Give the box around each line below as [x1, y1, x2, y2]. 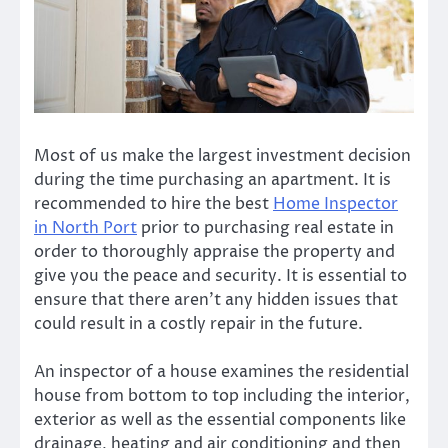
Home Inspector [273, 193, 398, 216]
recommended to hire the [34, 193, 235, 216]
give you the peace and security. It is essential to [34, 265, 407, 288]
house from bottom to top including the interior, [34, 385, 410, 408]
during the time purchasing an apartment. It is [34, 169, 391, 192]
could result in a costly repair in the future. [34, 313, 363, 336]
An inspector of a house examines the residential [34, 361, 409, 384]
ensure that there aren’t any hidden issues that [34, 289, 398, 312]
